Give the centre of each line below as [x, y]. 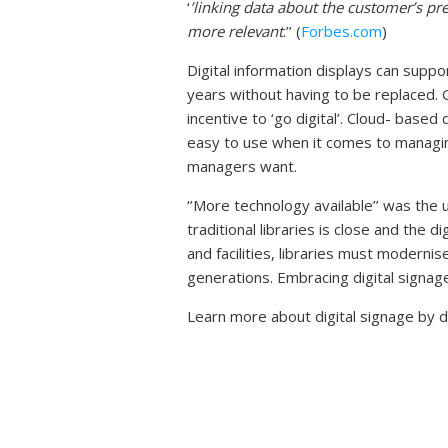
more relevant [235, 31]
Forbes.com [341, 31]
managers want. [242, 166]
